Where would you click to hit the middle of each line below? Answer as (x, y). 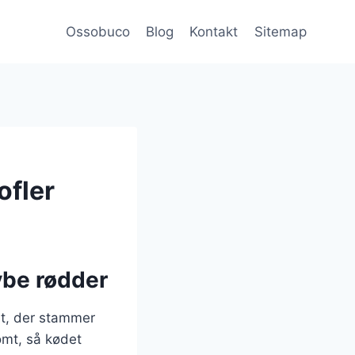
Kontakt (214, 31)
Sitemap (280, 31)
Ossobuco (97, 31)
